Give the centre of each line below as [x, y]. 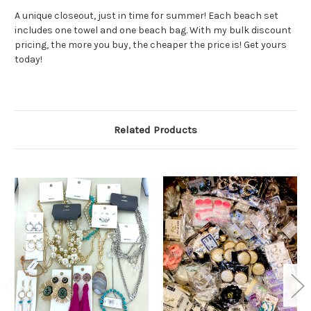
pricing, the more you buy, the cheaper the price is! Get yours [151, 45]
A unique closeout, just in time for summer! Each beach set [146, 16]
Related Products [155, 130]
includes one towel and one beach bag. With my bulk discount [153, 31]
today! [28, 60]
